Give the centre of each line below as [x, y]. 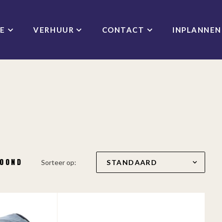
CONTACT [123, 30]
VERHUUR [54, 30]
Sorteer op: [59, 162]
